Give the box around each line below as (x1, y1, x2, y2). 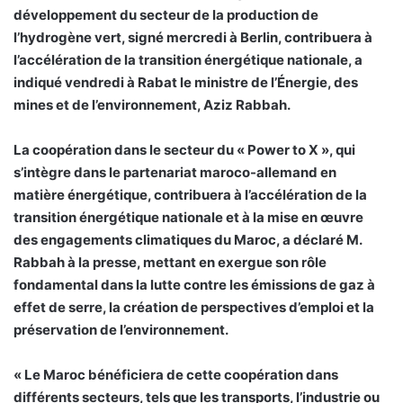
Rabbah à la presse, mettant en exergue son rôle (13, 254, 327, 272)
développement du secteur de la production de (13, 6, 318, 24)
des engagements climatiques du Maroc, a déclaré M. (13, 231, 362, 249)
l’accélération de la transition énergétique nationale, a (13, 51, 363, 69)
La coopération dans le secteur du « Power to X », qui (13, 141, 355, 159)
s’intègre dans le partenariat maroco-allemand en (13, 164, 336, 182)
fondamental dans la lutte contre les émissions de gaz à (13, 276, 375, 294)
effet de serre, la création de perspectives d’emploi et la (13, 299, 374, 317)
